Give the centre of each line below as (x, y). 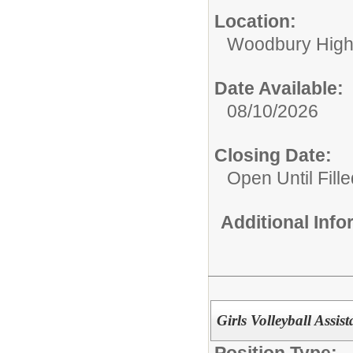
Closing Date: (273, 155)
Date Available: (279, 88)
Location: (255, 21)
